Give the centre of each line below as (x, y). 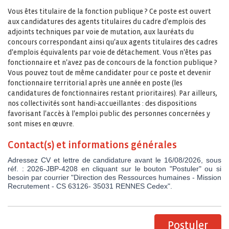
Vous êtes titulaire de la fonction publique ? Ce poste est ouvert (109, 12)
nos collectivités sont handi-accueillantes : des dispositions (102, 104)
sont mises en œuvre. (41, 124)
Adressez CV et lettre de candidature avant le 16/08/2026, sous (114, 160)
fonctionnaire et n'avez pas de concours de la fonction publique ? (112, 63)
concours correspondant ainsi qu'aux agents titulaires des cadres (113, 42)
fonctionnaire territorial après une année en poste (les (95, 83)
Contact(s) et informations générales (92, 145)
